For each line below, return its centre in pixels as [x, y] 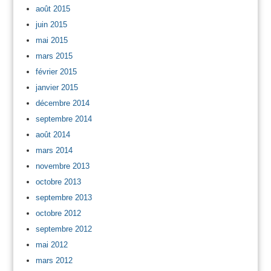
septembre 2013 [64, 197]
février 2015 [56, 71]
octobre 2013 [58, 181]
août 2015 [53, 8]
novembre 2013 [62, 166]
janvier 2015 [57, 87]
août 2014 [53, 134]
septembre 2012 [64, 229]
